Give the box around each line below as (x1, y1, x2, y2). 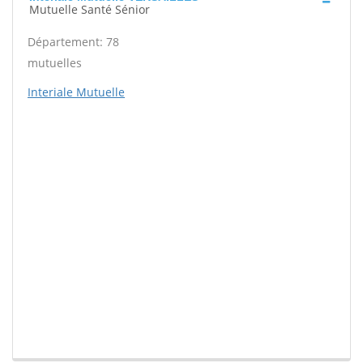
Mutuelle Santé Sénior (29, 2, 150, 18)
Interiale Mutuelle (28, 84, 125, 100)
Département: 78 (28, 34, 119, 50)
